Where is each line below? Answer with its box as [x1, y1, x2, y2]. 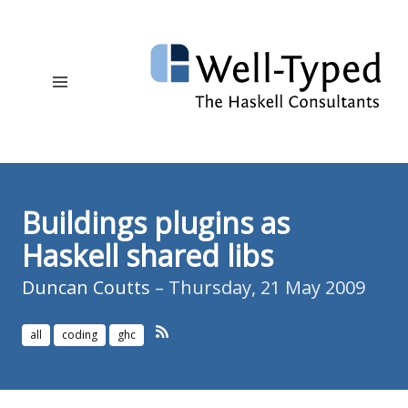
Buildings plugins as [22, 203, 290, 243]
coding [62, 327, 97, 343]
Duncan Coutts [22, 275, 150, 301]
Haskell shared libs [22, 236, 273, 276]
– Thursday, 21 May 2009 [150, 275, 365, 301]
